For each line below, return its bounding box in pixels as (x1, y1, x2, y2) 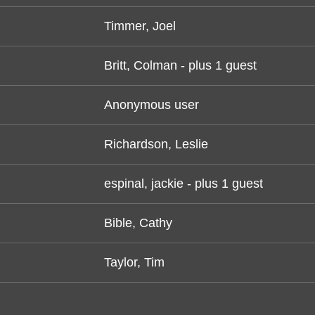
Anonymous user (104, 98, 199, 112)
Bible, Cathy (104, 216, 172, 230)
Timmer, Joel (104, 19, 176, 33)
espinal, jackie (104, 176, 184, 191)
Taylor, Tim (104, 255, 165, 269)
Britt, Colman (104, 58, 177, 72)
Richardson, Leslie (104, 137, 208, 151)
